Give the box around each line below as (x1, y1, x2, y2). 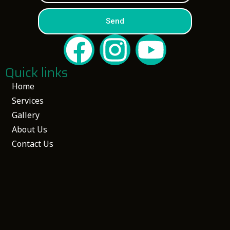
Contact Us (12, 138, 53, 150)
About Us (12, 124, 47, 136)
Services (12, 95, 44, 107)
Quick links (5, 63, 68, 83)
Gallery (12, 109, 40, 121)
